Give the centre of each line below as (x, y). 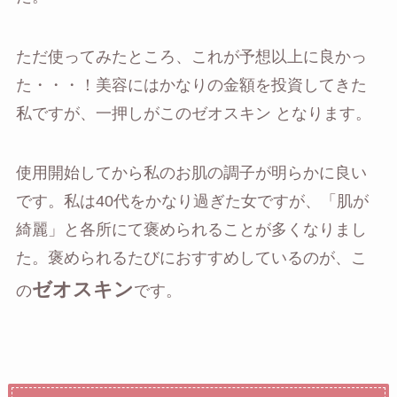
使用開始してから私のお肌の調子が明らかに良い (191, 173)
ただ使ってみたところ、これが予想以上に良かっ (191, 56)
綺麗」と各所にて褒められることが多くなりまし (191, 230)
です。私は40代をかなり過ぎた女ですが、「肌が (192, 202)
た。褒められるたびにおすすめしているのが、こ (191, 258)
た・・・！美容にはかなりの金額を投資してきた (191, 85)
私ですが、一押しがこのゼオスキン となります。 (193, 113)
